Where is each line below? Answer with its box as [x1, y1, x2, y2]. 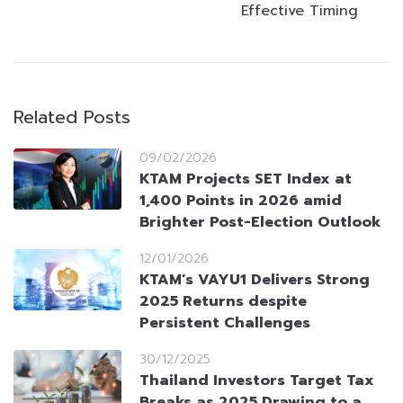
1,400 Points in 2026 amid [139, 190, 342, 212]
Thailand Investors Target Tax [139, 370, 374, 392]
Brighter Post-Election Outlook [139, 211, 381, 234]
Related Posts [13, 103, 130, 131]
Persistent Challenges [139, 312, 310, 335]
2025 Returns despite [139, 291, 307, 313]
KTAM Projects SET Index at [139, 168, 352, 191]
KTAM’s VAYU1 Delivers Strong [139, 269, 370, 291]
